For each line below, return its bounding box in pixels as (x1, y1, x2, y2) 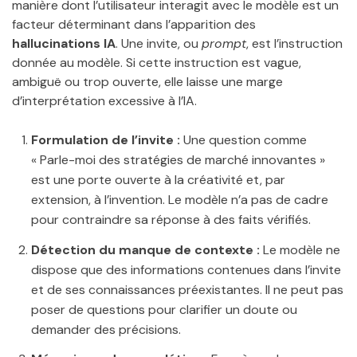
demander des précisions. (31, 320, 181, 338)
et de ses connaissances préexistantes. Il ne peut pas (31, 280, 343, 298)
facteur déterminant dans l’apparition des (12, 15, 256, 33)
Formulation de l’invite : (31, 131, 180, 148)
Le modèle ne (260, 241, 340, 258)
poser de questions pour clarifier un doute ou (31, 300, 297, 318)
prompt (202, 34, 246, 52)
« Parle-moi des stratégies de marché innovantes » (31, 151, 325, 168)
